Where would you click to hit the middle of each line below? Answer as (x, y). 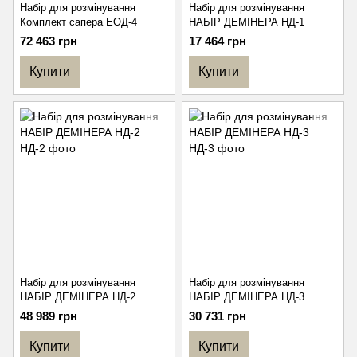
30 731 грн (218, 316)
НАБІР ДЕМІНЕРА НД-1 (247, 22)
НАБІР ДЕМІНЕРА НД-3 (247, 297)
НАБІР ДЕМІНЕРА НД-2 (78, 297)
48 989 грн (49, 316)
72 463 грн (49, 41)
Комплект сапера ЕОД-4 (78, 22)
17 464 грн (218, 41)
